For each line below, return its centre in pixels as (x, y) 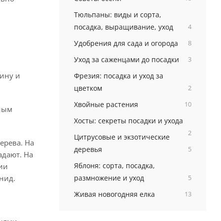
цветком (88, 88)
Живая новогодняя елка (114, 194)
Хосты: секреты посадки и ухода (128, 121)
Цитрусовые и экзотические (122, 137)
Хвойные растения (106, 104)
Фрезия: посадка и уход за (118, 76)
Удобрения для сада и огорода (126, 43)
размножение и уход (109, 178)
